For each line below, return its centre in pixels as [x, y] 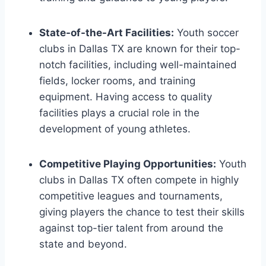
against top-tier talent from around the [131, 228]
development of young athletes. [115, 129]
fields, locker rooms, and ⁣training [117, 80]
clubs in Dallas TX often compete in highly [139, 180]
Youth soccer [206, 32]
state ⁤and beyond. [83, 244]
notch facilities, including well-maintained [138, 64]
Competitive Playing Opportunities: [128, 164]
